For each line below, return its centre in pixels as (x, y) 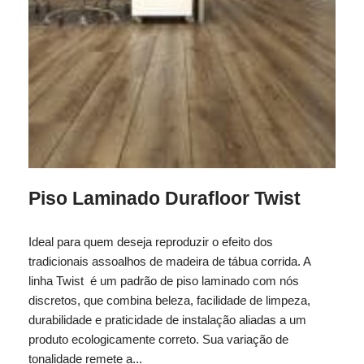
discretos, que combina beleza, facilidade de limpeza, (169, 300)
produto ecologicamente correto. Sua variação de (158, 339)
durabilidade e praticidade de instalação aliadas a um (167, 319)
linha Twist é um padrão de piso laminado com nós (164, 280)
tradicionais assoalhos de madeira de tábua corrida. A (169, 261)
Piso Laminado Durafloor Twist (165, 198)
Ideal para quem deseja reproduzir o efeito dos (151, 241)
